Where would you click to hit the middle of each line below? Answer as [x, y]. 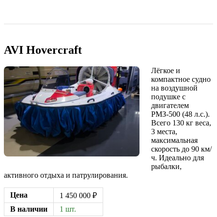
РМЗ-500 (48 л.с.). [180, 114]
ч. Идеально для [178, 158]
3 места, [164, 132]
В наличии [29, 209]
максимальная [174, 140]
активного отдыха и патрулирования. [66, 175]
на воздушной [174, 88]
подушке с [168, 97]
